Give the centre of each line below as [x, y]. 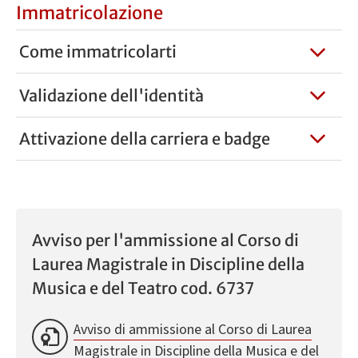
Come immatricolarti [97, 52]
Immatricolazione [89, 13]
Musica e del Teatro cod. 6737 [143, 288]
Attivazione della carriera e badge [144, 138]
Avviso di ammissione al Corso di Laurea [193, 329]
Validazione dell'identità [111, 95]
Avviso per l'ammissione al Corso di [165, 241]
